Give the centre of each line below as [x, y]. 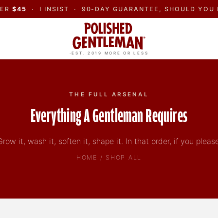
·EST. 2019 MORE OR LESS [109, 53]
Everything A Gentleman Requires [109, 117]
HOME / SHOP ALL [109, 157]
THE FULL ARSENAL [109, 94]
